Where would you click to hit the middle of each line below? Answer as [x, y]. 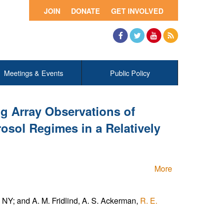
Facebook [128, 50]
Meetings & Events [34, 73]
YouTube [161, 50]
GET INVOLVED [137, 11]
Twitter [141, 50]
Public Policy [130, 73]
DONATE [86, 11]
